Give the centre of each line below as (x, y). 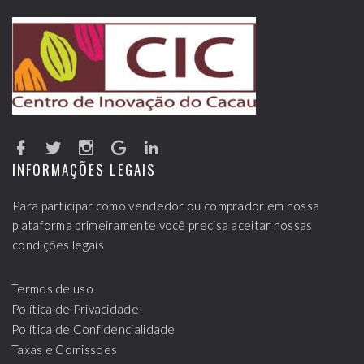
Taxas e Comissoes (65, 349)
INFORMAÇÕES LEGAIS (84, 169)
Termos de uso (52, 288)
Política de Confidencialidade (93, 329)
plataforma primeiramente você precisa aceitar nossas (162, 225)
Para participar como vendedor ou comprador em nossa (166, 206)
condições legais (58, 245)
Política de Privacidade (75, 309)
